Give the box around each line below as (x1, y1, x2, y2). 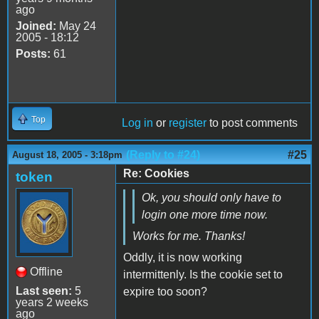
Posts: (16, 47, 51, 60)
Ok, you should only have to (142, 191, 281, 204)
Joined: (16, 19, 56, 32)
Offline (30, 265, 63, 278)
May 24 (56, 19, 96, 32)
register (169, 116, 206, 129)
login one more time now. (142, 208, 268, 221)
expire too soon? (123, 285, 207, 298)
